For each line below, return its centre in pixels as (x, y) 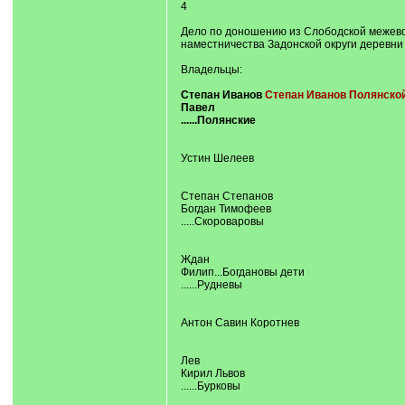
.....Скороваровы (222, 221)
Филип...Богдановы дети (242, 272)
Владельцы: (211, 70)
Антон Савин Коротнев (240, 323)
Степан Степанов (226, 196)
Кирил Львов (212, 373)
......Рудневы (211, 285)
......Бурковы (210, 386)
